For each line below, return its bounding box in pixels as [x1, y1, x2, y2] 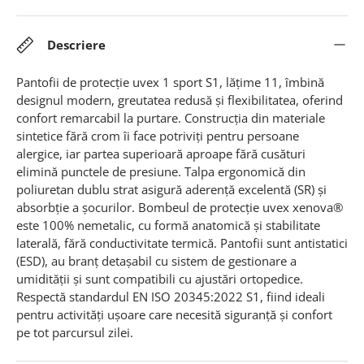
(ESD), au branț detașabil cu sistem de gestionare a [16, 252, 297, 269]
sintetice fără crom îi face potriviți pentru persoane [16, 127, 299, 144]
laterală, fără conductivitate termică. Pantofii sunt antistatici [16, 234, 348, 251]
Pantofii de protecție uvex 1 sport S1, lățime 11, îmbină [16, 73, 324, 90]
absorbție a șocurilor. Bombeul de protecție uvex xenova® [16, 198, 343, 215]
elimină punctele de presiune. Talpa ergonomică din [16, 162, 305, 180]
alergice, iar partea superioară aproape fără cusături [16, 145, 305, 162]
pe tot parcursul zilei [16, 323, 130, 340]
